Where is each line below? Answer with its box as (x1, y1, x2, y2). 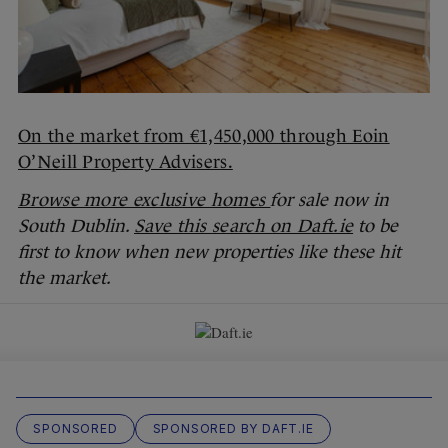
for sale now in (270, 190, 390, 211)
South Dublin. (18, 216, 134, 237)
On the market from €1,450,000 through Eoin (18, 126, 390, 147)
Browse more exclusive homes (18, 190, 271, 211)
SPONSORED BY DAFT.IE (152, 421, 314, 437)
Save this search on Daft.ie (134, 216, 354, 237)
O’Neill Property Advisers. (18, 152, 233, 173)
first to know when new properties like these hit (18, 242, 401, 263)
